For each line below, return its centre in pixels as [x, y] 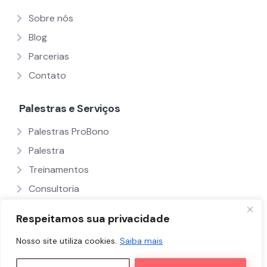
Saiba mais [141, 241]
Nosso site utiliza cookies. [66, 241]
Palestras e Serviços [69, 108]
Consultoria [54, 189]
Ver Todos [51, 208]
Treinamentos [59, 170]
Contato [47, 75]
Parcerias [49, 56]
